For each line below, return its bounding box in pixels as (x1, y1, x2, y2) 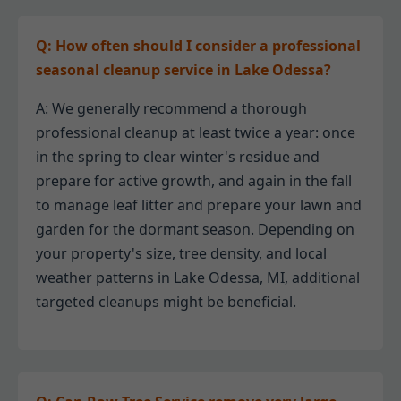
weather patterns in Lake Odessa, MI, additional (36, 268, 360, 288)
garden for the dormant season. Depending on (36, 219, 354, 240)
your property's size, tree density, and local (36, 243, 327, 264)
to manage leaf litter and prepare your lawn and (36, 195, 362, 216)
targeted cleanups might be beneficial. (36, 292, 296, 312)
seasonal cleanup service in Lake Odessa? (36, 60, 331, 81)
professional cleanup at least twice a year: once (36, 123, 355, 143)
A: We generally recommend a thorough (36, 98, 307, 119)
